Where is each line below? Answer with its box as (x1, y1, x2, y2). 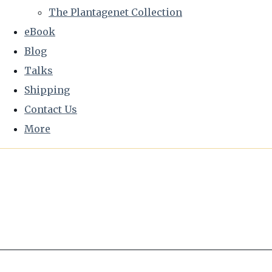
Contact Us (24, 103, 77, 115)
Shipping (24, 84, 70, 96)
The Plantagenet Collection (49, 6, 182, 18)
